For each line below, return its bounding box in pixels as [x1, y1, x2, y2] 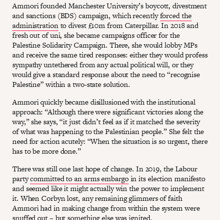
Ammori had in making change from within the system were [12, 202, 200, 213]
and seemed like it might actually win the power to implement [12, 183, 204, 193]
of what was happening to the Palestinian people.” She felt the [12, 126, 204, 137]
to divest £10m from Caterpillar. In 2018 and [58, 20, 199, 30]
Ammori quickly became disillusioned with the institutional [12, 96, 196, 107]
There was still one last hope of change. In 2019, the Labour [12, 163, 197, 174]
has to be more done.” [12, 145, 81, 156]
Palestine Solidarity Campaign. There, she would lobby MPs [12, 39, 198, 50]
